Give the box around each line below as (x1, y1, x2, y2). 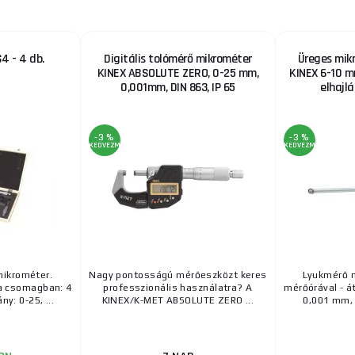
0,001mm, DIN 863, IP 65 (120, 79, 235, 97)
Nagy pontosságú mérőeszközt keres (89, 269, 267, 281)
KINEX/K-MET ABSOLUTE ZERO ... (101, 295, 254, 307)
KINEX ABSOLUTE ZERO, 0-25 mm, (97, 65, 259, 82)
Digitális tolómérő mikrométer (104, 51, 252, 68)
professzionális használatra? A (103, 282, 253, 294)
